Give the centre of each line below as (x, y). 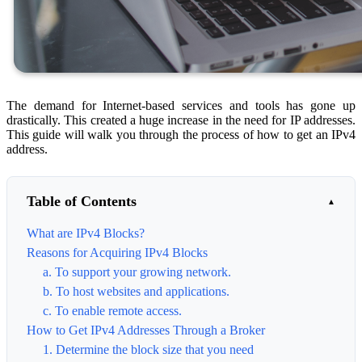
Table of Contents (82, 201)
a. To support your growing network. (137, 271)
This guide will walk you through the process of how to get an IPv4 (181, 134)
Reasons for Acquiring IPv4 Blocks (117, 252)
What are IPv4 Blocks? (86, 233)
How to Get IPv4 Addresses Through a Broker (146, 330)
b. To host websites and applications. (136, 291)
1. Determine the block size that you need (148, 349)
